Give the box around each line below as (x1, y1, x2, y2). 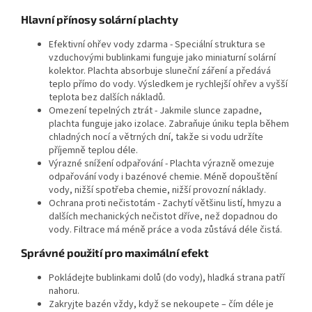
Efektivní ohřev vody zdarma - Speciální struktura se (49, 37, 265, 52)
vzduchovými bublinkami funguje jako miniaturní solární (49, 50, 276, 65)
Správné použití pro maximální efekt (21, 245, 209, 259)
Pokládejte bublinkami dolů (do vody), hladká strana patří (49, 270, 285, 285)
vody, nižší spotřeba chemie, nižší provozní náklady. (49, 182, 266, 197)
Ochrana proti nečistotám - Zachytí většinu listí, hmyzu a (49, 196, 281, 210)
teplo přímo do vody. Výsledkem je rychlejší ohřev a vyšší (49, 77, 288, 91)
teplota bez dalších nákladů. (49, 90, 165, 104)
